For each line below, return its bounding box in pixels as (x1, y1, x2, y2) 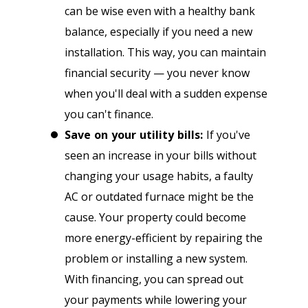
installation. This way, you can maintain (65, 45, 266, 60)
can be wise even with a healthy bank (65, 3, 255, 19)
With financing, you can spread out (65, 272, 243, 287)
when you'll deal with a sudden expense (65, 86, 267, 102)
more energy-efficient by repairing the (65, 230, 263, 246)
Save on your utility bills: (65, 127, 206, 143)
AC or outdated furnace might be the (65, 189, 254, 205)
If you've (206, 127, 250, 143)
